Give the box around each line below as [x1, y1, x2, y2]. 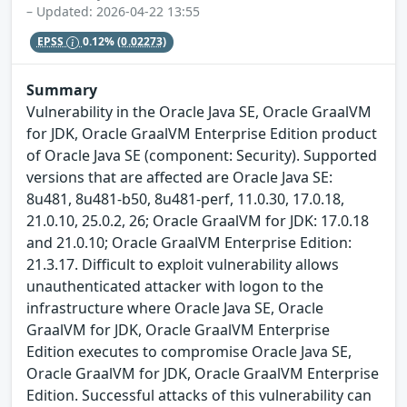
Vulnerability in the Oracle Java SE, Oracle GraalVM [26, 101, 372, 122]
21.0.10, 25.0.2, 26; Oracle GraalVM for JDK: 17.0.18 [26, 210, 369, 231]
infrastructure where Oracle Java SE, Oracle [26, 297, 323, 318]
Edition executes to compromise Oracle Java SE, [26, 341, 352, 362]
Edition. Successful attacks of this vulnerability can [26, 384, 372, 405]
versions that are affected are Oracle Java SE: [26, 166, 333, 187]
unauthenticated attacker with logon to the [26, 275, 323, 296]
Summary [26, 79, 97, 100]
